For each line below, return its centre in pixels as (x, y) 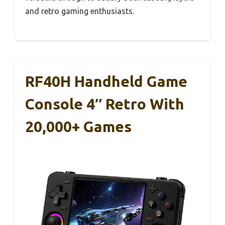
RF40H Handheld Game (106, 82)
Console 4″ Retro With (105, 104)
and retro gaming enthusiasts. (80, 11)
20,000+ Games (78, 127)
